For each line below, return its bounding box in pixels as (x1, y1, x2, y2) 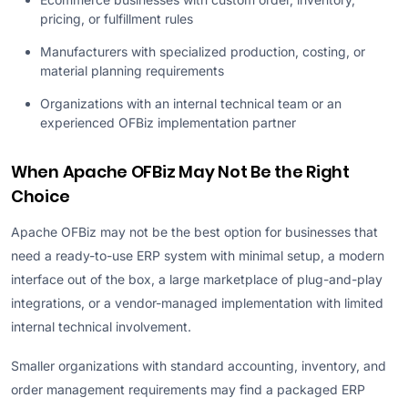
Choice (11, 184, 70, 208)
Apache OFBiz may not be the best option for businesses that (11, 223, 378, 240)
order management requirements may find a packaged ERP (11, 382, 365, 398)
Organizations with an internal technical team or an (40, 95, 342, 111)
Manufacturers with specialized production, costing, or (40, 43, 365, 59)
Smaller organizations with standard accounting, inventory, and (11, 358, 386, 374)
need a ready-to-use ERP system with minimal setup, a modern (11, 247, 384, 263)
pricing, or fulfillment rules (40, 10, 193, 26)
